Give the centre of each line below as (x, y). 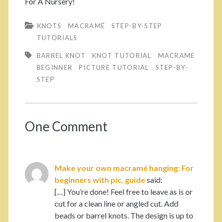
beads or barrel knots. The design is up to (124, 216)
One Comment (66, 127)
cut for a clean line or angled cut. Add (116, 204)
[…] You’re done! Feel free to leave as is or (123, 192)
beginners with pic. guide (100, 180)
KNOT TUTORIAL (122, 56)
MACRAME (176, 56)
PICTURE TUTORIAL (114, 68)
